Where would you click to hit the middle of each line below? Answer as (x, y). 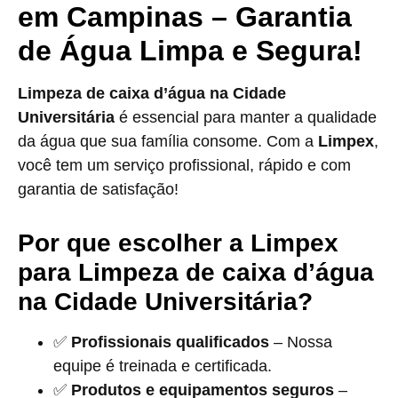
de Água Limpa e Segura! (190, 51)
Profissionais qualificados (170, 342)
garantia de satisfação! (98, 189)
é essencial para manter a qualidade (246, 117)
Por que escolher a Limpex (178, 243)
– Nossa (301, 342)
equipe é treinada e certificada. (163, 366)
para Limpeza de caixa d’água (196, 272)
